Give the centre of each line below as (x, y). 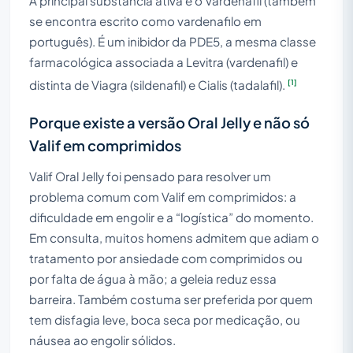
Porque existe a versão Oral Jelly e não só (169, 122)
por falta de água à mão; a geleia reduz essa (153, 278)
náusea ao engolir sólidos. (102, 340)
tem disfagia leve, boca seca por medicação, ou (165, 319)
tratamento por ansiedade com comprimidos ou (166, 258)
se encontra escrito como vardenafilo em (145, 20)
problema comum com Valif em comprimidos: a (163, 196)
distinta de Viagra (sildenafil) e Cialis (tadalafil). (158, 84)
